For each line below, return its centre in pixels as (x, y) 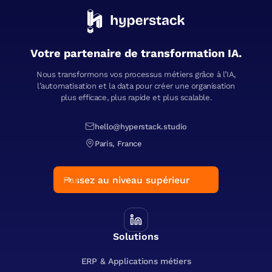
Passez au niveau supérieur (126, 180)
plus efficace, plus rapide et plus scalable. (136, 98)
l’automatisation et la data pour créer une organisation (136, 86)
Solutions (136, 237)
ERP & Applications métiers (136, 261)
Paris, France (118, 143)
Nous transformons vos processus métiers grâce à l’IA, (136, 75)
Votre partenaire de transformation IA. (136, 53)
